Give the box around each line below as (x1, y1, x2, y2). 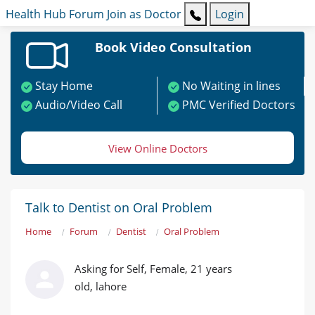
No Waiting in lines (182, 78, 281, 94)
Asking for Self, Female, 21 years (75, 262, 232, 276)
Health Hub (6, 6, 66, 22)
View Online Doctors (108, 141, 207, 156)
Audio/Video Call (35, 97, 122, 113)
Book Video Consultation (94, 39, 252, 56)
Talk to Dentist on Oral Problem (25, 199, 212, 217)
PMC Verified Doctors (182, 97, 295, 113)
